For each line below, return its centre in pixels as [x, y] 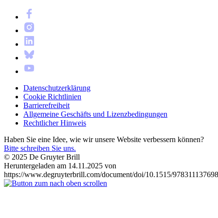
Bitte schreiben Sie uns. [40, 148]
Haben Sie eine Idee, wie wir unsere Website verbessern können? [104, 139]
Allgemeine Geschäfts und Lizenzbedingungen [95, 114]
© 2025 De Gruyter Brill [42, 157]
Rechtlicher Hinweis [55, 123]
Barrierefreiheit [46, 105]
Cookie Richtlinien [52, 96]
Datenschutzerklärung [57, 88]
